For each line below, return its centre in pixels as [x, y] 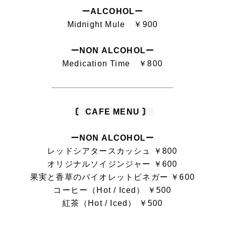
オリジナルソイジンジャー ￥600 [113, 164]
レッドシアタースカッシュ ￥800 [113, 151]
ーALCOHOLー [113, 11]
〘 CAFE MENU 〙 [113, 111]
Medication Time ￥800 [113, 63]
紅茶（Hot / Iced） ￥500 [113, 203]
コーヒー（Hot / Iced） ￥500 [113, 190]
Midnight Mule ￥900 [113, 24]
